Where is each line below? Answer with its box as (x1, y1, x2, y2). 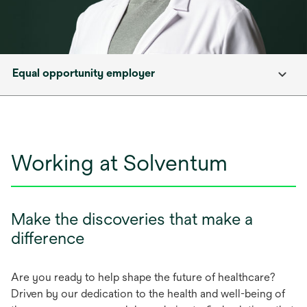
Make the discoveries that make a (11, 209, 253, 228)
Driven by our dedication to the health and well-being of (11, 287, 285, 300)
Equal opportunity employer (12, 66, 155, 79)
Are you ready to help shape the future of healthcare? (11, 271, 275, 284)
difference (11, 228, 84, 247)
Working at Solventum (11, 150, 228, 175)
